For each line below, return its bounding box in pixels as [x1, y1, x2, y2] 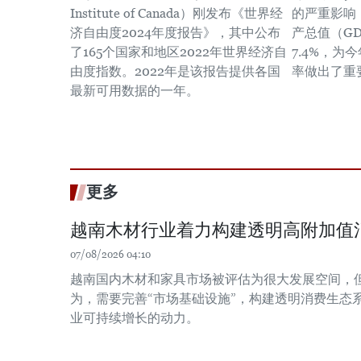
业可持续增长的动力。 [70, 310, 199, 326]
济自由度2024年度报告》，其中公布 [70, 25, 280, 40]
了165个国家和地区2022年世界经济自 [70, 44, 287, 60]
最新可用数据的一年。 [70, 83, 199, 98]
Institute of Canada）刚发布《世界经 [70, 6, 283, 21]
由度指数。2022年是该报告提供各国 [70, 64, 280, 79]
